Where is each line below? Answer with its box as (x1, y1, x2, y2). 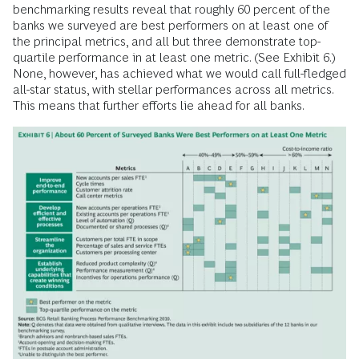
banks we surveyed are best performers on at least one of (13, 18, 328, 32)
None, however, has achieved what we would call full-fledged (13, 66, 346, 80)
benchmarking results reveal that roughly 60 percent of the (13, 2, 330, 16)
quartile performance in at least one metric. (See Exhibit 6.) (13, 50, 336, 64)
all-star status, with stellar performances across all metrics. (13, 82, 333, 96)
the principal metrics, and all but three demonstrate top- (13, 34, 321, 48)
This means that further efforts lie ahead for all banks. (13, 98, 305, 112)
